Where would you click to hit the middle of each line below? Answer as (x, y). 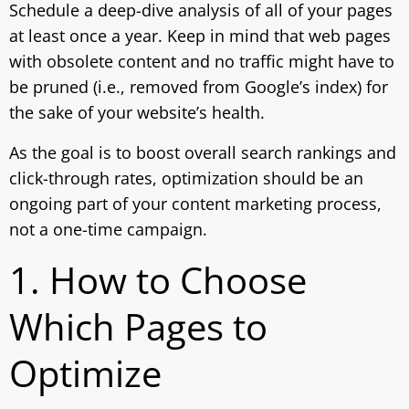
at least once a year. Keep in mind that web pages (200, 36)
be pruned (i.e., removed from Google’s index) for (199, 87)
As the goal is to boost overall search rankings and (203, 152)
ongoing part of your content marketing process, (195, 204)
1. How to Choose (158, 280)
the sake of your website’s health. (137, 112)
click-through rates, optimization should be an (186, 178)
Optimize (85, 373)
